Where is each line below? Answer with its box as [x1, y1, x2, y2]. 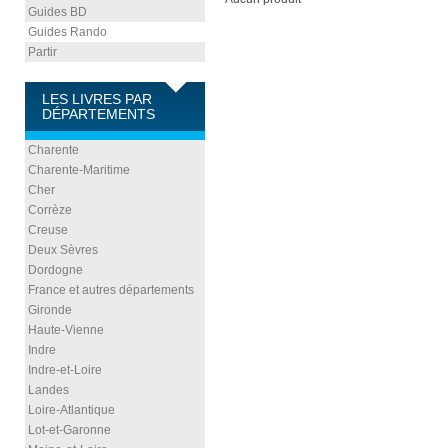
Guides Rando [28, 25, 107, 39]
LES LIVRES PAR [42, 92, 152, 107]
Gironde [28, 303, 72, 317]
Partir [28, 45, 57, 59]
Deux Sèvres [28, 243, 98, 257]
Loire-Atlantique [28, 403, 115, 417]
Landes [28, 383, 69, 397]
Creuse [28, 223, 68, 237]
